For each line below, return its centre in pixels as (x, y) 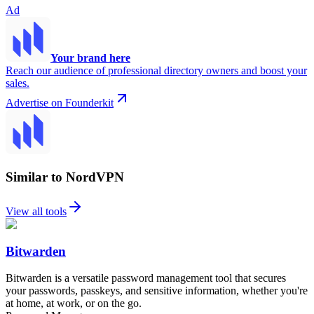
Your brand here (90, 57)
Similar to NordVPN (65, 177)
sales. (18, 83)
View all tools (36, 211)
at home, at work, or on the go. (74, 303)
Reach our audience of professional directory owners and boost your (156, 70)
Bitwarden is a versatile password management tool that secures (146, 278)
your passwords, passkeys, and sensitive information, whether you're (157, 291)
